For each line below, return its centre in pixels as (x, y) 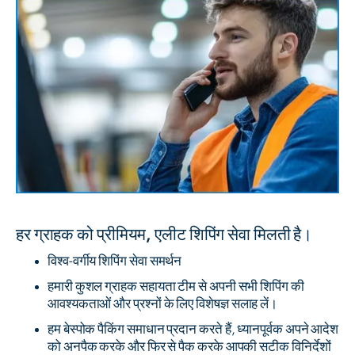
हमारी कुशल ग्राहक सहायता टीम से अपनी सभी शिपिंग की (176, 286)
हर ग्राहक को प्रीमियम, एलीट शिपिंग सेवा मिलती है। (164, 235)
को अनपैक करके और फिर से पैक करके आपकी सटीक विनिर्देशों (189, 346)
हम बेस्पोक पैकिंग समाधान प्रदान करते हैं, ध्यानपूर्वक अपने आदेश (193, 329)
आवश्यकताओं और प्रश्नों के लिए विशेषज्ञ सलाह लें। (163, 303)
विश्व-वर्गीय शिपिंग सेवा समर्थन (115, 261)
